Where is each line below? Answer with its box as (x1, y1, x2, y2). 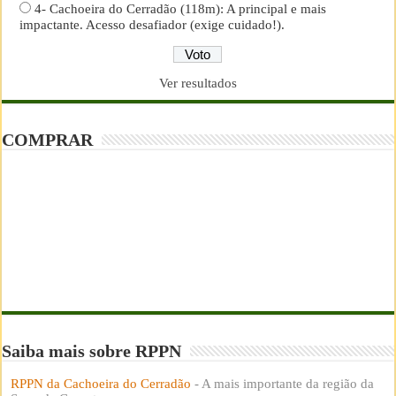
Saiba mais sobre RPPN (2, 340, 182, 361)
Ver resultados (158, 75, 237, 90)
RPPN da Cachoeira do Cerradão (11, 376, 192, 391)
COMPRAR (2, 129, 94, 149)
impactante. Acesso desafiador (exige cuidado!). (19, 17, 286, 32)
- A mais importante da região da (191, 376, 375, 391)
